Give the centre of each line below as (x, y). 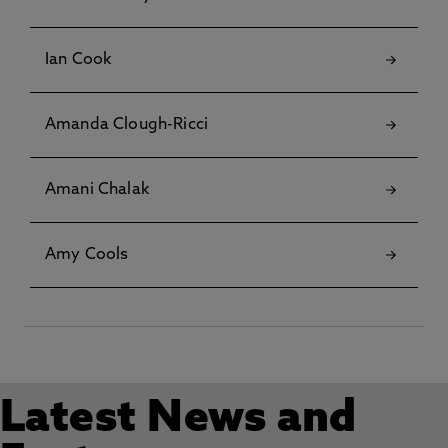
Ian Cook (78, 60)
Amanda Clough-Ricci (127, 125)
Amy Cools (87, 255)
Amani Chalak (97, 190)
